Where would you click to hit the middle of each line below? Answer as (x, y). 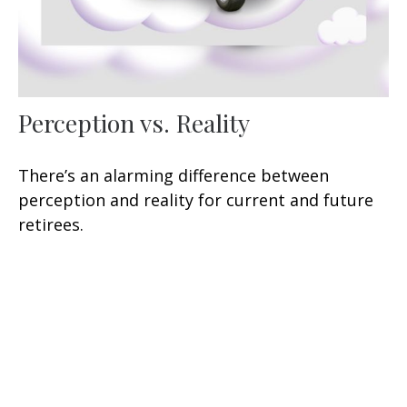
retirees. (51, 225)
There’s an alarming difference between (174, 176)
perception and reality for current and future (196, 200)
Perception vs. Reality (134, 123)
